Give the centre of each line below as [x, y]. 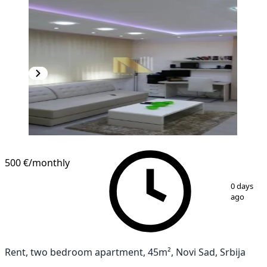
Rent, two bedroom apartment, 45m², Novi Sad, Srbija [125, 252]
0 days [242, 186]
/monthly [49, 162]
